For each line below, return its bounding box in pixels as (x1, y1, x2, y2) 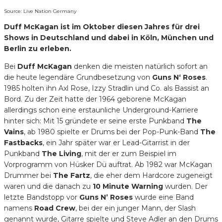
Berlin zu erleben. (4, 44, 71, 53)
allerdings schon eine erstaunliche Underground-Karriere (4, 105, 198, 114)
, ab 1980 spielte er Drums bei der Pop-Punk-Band (24, 127, 200, 136)
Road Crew (34, 203, 75, 213)
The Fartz (53, 170, 90, 180)
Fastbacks (4, 138, 43, 147)
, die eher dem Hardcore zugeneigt (90, 170, 213, 180)
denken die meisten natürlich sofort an (74, 61, 208, 71)
